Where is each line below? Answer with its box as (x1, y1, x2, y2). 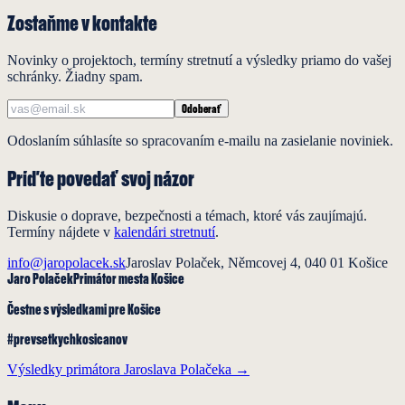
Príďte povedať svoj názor (7, 166, 194, 191)
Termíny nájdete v (7, 224, 110, 240)
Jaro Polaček (7, 271, 73, 287)
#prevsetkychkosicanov (7, 332, 127, 348)
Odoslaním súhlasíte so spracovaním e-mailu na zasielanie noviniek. (7, 132, 393, 148)
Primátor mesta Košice (73, 271, 184, 287)
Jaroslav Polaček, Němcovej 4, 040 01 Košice (126, 255, 388, 271)
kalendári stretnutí (114, 224, 215, 240)
